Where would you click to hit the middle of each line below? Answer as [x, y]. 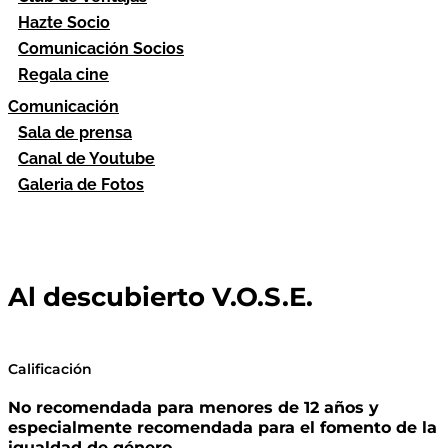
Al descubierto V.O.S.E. [160, 297]
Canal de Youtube [86, 158]
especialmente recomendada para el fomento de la [222, 428]
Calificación [50, 368]
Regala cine [63, 74]
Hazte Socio [64, 22]
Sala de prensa [75, 132]
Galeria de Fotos [81, 184]
